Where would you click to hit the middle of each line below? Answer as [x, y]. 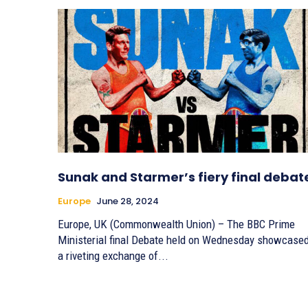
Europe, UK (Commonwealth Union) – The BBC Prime [176, 224]
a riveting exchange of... [113, 255]
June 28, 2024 [128, 201]
